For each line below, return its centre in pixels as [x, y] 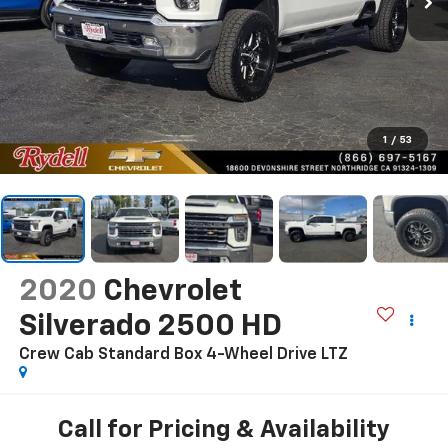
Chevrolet [172, 291]
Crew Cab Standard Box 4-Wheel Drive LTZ [183, 354]
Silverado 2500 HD [150, 326]
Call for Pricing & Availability [224, 430]
